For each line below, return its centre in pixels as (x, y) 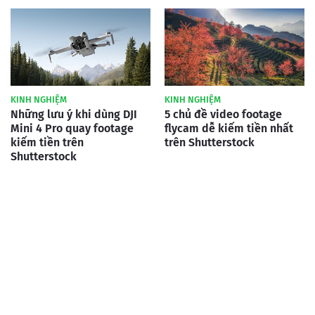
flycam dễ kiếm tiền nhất (229, 128)
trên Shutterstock (210, 142)
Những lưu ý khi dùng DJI (74, 114)
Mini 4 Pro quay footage (72, 128)
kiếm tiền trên (47, 142)
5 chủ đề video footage (223, 114)
